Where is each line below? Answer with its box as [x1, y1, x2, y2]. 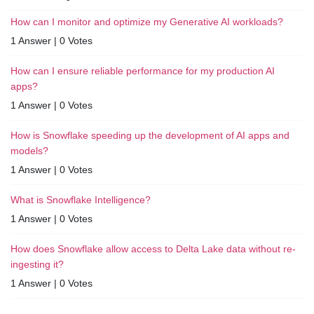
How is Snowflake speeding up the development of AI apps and [11, 129, 289, 141]
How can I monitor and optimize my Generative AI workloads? [11, 15, 283, 27]
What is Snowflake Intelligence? [11, 193, 151, 205]
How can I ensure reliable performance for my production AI [11, 64, 275, 76]
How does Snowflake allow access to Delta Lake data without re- [11, 243, 296, 254]
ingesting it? [11, 258, 64, 270]
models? [11, 144, 48, 156]
